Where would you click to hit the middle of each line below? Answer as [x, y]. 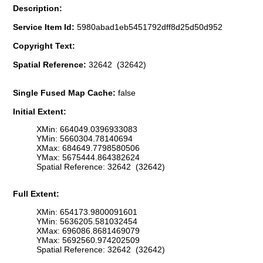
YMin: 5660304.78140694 [85, 139]
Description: [38, 8]
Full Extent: [36, 194]
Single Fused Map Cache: [65, 92]
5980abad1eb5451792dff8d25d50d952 [150, 27]
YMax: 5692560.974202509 [88, 240]
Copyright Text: [44, 45]
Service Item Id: [45, 27]
